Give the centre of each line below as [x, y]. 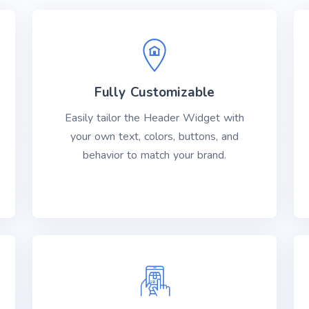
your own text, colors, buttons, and [154, 137]
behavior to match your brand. [154, 155]
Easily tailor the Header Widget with [154, 118]
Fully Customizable [154, 92]
